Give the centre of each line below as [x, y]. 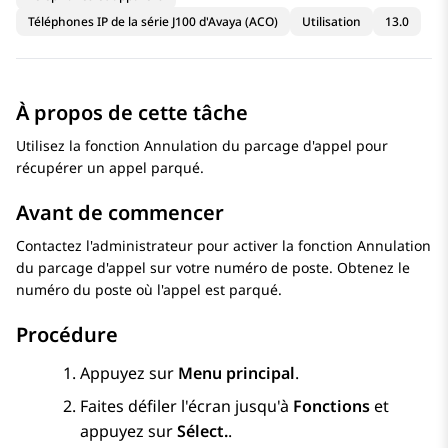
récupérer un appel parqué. [110, 168]
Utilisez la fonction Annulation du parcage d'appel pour [202, 146]
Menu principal [236, 373]
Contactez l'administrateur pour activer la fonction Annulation [223, 246]
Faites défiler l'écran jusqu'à [186, 406]
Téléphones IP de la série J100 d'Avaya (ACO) [153, 22]
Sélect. [202, 431]
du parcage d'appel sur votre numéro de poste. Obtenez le [213, 268]
